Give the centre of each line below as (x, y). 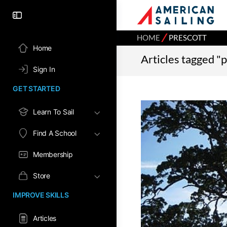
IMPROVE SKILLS (41, 195)
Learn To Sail (53, 112)
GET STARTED (36, 88)
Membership (53, 154)
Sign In (44, 69)
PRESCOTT (188, 38)
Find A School (55, 133)
